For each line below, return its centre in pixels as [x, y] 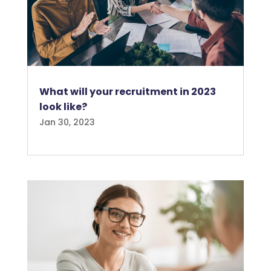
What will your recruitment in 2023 [127, 91]
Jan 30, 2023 [67, 122]
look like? [63, 106]
